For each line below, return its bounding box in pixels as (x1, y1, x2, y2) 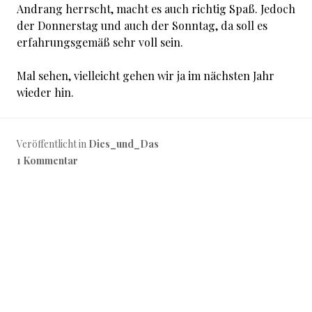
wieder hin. (17, 85, 74, 100)
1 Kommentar (17, 154, 78, 167)
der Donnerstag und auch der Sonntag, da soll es (17, 18, 267, 33)
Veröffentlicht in (17, 137, 88, 150)
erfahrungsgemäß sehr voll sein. (17, 35, 183, 49)
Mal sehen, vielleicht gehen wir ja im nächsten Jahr (17, 68, 274, 83)
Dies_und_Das (88, 137, 159, 150)
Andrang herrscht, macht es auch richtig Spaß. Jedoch (17, 1, 295, 16)
